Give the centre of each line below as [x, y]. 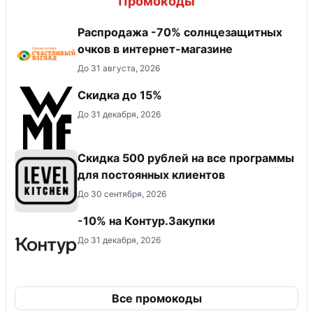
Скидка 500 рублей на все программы [186, 158]
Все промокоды [156, 298]
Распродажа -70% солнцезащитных [180, 32]
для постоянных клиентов [151, 174]
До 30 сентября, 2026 [122, 194]
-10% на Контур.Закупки [146, 220]
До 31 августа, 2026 [119, 68]
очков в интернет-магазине [155, 49]
